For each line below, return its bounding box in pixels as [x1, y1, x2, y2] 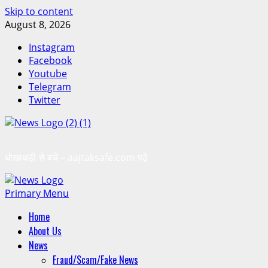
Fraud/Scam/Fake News [53, 252, 138, 267]
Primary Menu [5, 187, 69, 200]
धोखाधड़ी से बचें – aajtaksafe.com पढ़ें [5, 151, 148, 164]
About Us [29, 224, 62, 238]
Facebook [29, 54, 72, 67]
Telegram [29, 80, 71, 93]
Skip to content [5, 5, 73, 18]
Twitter [29, 93, 60, 106]
